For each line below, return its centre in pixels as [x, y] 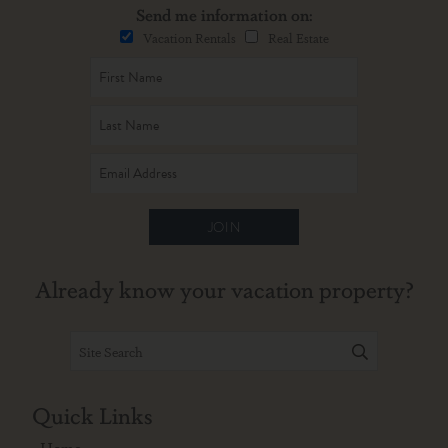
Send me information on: [224, 14]
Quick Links [92, 414]
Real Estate [298, 37]
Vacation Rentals [193, 37]
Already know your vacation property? [224, 288]
